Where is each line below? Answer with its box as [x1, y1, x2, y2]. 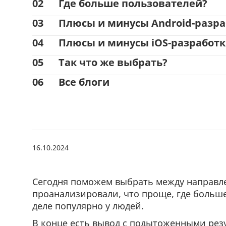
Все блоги [59, 75, 109, 89]
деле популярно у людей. [32, 200, 144, 212]
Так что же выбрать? [59, 55, 167, 69]
